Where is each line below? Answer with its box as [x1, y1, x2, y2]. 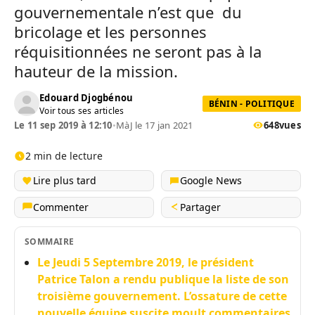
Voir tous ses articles [39, 104, 124, 117]
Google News [180, 174, 242, 187]
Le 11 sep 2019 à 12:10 [14, 119, 112, 131]
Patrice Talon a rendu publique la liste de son [37, 271, 289, 287]
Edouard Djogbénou [39, 91, 134, 104]
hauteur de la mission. [14, 60, 178, 82]
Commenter [33, 200, 89, 214]
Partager [180, 200, 221, 214]
